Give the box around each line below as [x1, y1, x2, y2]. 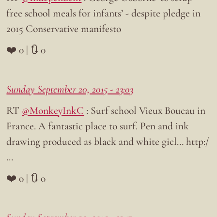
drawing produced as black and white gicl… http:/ [6, 135, 209, 148]
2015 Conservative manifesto [6, 22, 122, 35]
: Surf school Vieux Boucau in [84, 104, 206, 117]
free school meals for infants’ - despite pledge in [6, 7, 201, 20]
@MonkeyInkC [22, 104, 84, 117]
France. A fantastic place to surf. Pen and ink [6, 120, 189, 133]
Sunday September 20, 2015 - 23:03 [6, 83, 134, 96]
